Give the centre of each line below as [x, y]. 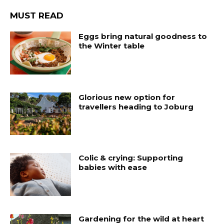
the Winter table [112, 46]
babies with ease [113, 167]
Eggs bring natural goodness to [143, 36]
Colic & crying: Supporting [131, 158]
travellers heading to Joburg [136, 106]
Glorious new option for [127, 97]
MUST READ [37, 16]
